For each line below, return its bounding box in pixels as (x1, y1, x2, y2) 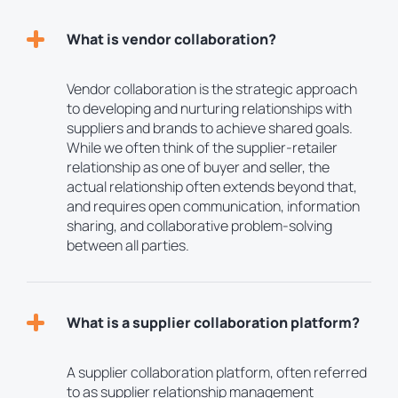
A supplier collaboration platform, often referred (67, 362, 367, 383)
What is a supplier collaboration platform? (67, 313, 360, 333)
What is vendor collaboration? (67, 29, 276, 50)
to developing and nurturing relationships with (67, 99, 352, 119)
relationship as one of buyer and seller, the (67, 157, 330, 178)
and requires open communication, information (67, 196, 360, 217)
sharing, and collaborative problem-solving (67, 216, 332, 236)
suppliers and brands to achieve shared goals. (67, 118, 353, 139)
